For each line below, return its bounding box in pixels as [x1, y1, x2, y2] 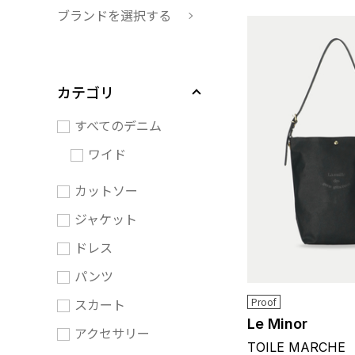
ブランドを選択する [57, 6, 171, 25]
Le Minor [247, 315, 307, 332]
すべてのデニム [74, 116, 162, 135]
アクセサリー [74, 323, 150, 342]
